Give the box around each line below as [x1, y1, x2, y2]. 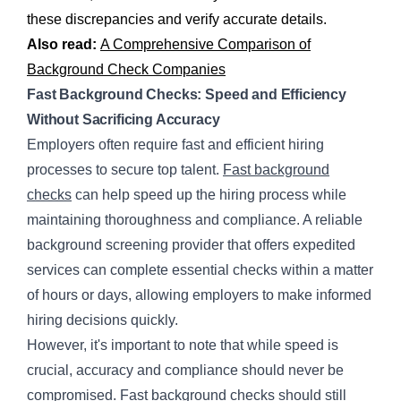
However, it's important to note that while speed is [27, 337, 338, 353]
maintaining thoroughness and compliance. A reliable [27, 211, 363, 227]
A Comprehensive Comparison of [100, 36, 311, 52]
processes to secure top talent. [27, 161, 223, 177]
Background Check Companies [27, 61, 226, 77]
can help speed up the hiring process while [72, 186, 346, 202]
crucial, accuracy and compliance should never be [27, 362, 344, 378]
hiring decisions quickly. [27, 311, 178, 328]
